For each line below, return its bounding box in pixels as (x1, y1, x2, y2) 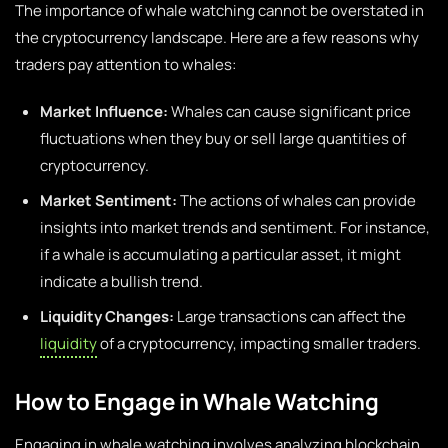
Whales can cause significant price (168, 101, 411, 122)
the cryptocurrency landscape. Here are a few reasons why (15, 27, 419, 48)
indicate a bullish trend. (40, 271, 203, 292)
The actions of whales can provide (177, 190, 416, 211)
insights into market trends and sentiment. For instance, (40, 217, 430, 238)
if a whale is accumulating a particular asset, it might (40, 244, 401, 265)
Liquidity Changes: (40, 306, 174, 327)
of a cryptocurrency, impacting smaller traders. (97, 333, 421, 354)
